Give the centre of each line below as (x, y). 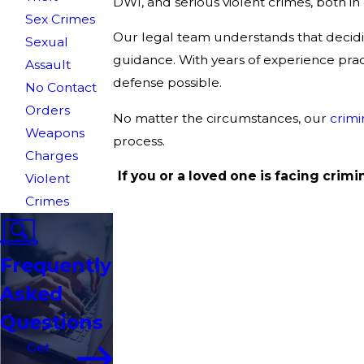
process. (139, 141)
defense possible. (169, 83)
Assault (48, 65)
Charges (52, 156)
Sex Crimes (61, 19)
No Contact (61, 88)
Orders (48, 110)
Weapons (55, 133)
